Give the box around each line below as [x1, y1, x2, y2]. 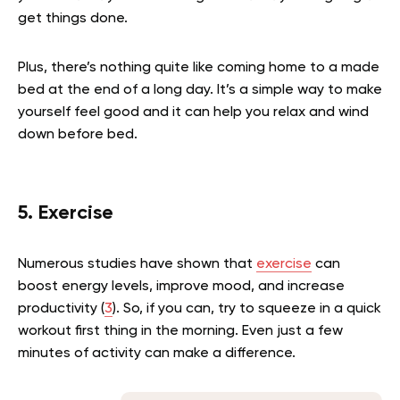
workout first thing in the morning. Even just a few [18, 323, 343, 338]
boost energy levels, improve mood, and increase [18, 279, 345, 294]
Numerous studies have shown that [18, 256, 256, 271]
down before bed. [18, 127, 137, 142]
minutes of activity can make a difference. [18, 346, 296, 361]
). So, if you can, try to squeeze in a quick [112, 301, 381, 316]
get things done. [18, 11, 128, 26]
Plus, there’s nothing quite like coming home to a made [18, 60, 379, 75]
